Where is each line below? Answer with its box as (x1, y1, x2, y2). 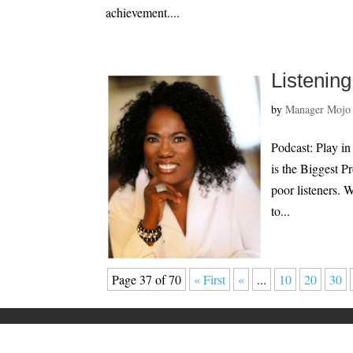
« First (194, 271, 226, 288)
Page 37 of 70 (112, 271, 182, 288)
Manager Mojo (285, 102, 351, 117)
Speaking (154, 323, 199, 340)
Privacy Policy (269, 323, 339, 340)
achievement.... (106, 4, 180, 20)
